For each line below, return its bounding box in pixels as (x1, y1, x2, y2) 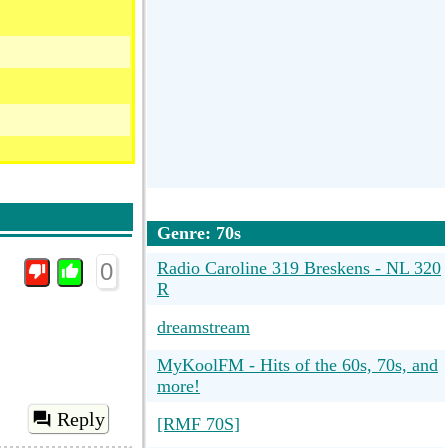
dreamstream (157, 317, 250, 337)
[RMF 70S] (157, 414, 240, 434)
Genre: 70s (157, 223, 241, 243)
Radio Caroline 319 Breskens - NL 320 (157, 258, 441, 278)
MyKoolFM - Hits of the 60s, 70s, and (157, 355, 438, 375)
